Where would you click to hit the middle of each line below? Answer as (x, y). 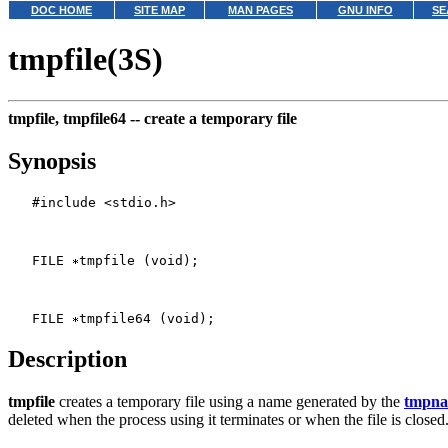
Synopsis (52, 160)
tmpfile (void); (139, 260)
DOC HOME (61, 10)
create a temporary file (220, 118)
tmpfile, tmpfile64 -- (76, 118)
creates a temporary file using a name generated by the (229, 401)
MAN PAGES (260, 10)
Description (67, 358)
